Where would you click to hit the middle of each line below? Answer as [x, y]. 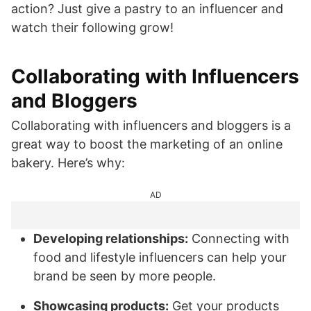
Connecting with [239, 238]
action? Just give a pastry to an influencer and [147, 9]
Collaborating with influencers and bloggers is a [151, 125]
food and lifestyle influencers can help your [160, 257]
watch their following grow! [92, 27]
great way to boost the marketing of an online [147, 144]
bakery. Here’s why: [68, 163]
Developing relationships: [111, 238]
